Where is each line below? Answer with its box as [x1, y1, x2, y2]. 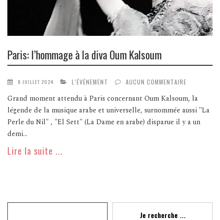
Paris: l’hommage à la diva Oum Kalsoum [7, 46, 162, 62]
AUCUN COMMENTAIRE [126, 78, 187, 86]
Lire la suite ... [7, 144, 63, 158]
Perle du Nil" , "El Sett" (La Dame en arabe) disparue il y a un [7, 117, 200, 128]
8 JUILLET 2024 [18, 78, 54, 86]
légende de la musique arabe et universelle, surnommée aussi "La [7, 105, 210, 116]
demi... [7, 129, 27, 139]
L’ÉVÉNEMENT [72, 78, 108, 86]
